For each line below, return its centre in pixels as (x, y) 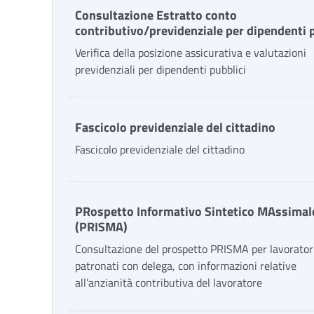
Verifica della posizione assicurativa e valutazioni (191, 53)
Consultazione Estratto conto (156, 15)
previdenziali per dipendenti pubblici (161, 69)
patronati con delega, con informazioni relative (186, 266)
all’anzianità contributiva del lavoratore (169, 282)
